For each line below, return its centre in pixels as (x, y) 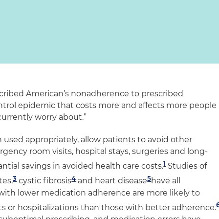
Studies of (186, 166)
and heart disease (112, 181)
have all (166, 181)
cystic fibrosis (44, 181)
